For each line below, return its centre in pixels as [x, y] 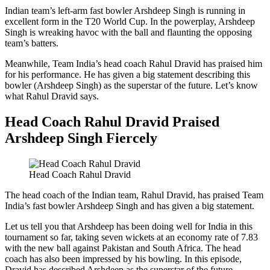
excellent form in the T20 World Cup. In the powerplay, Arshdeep [130, 21]
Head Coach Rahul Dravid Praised [112, 121]
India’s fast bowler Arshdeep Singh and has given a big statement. [130, 206]
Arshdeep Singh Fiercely [81, 138]
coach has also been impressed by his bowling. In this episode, [123, 259]
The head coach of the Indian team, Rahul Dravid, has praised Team [134, 195]
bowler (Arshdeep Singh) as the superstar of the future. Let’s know [131, 85]
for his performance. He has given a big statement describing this [127, 74]
